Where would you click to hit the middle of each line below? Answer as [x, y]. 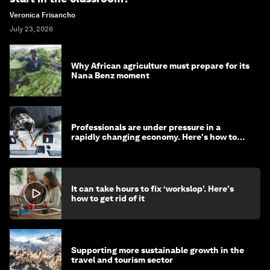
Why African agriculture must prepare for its [160, 66]
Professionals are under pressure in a [146, 127]
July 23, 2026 [31, 29]
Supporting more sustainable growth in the [158, 250]
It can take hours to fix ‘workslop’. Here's [152, 189]
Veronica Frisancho [42, 15]
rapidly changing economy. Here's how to [154, 137]
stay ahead [93, 147]
